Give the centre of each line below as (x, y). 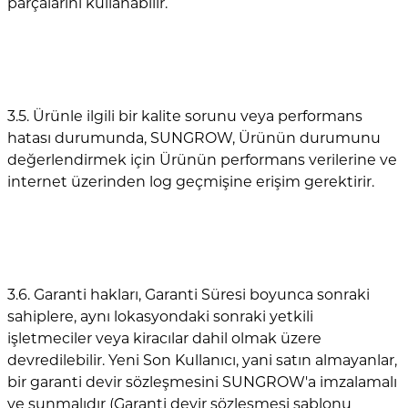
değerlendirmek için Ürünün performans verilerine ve (202, 159)
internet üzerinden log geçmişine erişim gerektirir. (191, 181)
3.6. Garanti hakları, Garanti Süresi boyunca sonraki (189, 294)
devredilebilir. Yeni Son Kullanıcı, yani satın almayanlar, (202, 360)
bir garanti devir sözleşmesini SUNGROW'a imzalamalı (202, 382)
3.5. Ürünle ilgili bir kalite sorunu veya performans (185, 116)
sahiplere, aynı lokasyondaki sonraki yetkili (160, 316)
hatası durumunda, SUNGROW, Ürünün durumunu (194, 138)
